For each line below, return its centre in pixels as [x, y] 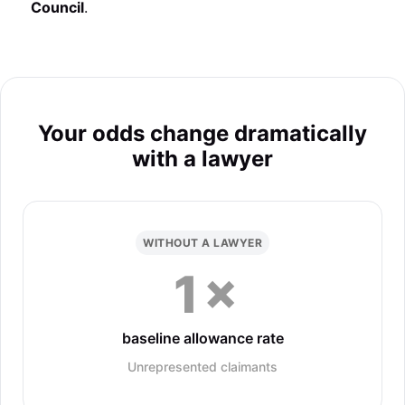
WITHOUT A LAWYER [202, 243]
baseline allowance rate [202, 338]
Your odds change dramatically [202, 133]
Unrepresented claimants [202, 367]
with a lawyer [202, 159]
